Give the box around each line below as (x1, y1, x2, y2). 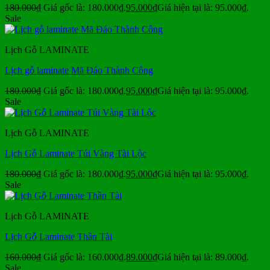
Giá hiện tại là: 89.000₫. (157, 252, 249, 263)
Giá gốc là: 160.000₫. (43, 252, 126, 263)
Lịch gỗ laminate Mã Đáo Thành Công (5, 65, 153, 76)
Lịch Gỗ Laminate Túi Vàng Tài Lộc (5, 148, 146, 159)
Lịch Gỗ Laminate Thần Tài (5, 231, 112, 242)
